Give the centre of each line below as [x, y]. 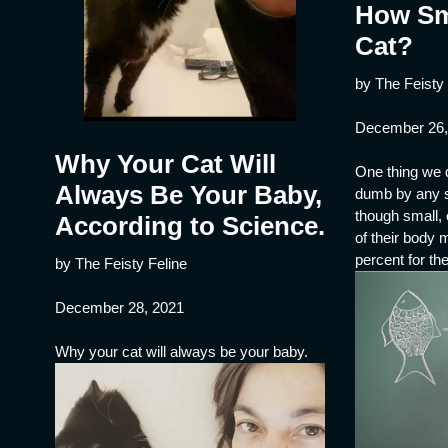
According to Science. [190, 225]
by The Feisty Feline [121, 263]
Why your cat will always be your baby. [183, 351]
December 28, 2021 [119, 307]
